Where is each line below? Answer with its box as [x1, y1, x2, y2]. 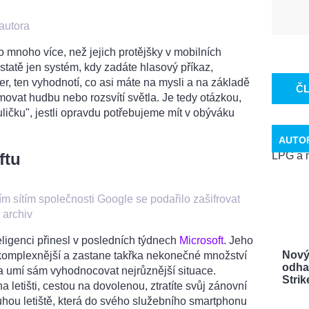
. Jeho [223, 235, 253, 247]
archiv [3, 208, 32, 221]
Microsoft [179, 235, 223, 247]
